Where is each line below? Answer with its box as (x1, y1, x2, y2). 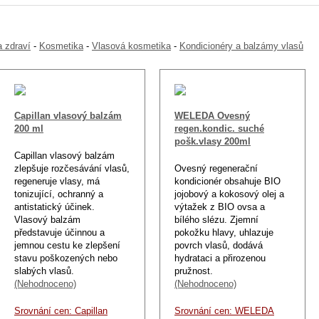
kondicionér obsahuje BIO (174, 175, 281, 187)
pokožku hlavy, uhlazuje (174, 226, 273, 238)
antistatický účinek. (14, 201, 95, 212)
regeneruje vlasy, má (14, 175, 100, 187)
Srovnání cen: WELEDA (174, 305, 274, 316)
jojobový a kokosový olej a (174, 188, 284, 199)
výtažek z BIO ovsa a (174, 201, 265, 212)
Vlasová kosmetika (92, 40, 171, 51)
